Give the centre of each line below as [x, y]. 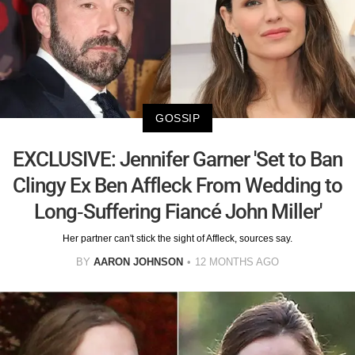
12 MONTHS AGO [237, 262]
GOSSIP [177, 118]
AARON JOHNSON [138, 262]
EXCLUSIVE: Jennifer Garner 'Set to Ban [177, 160]
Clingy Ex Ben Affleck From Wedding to [177, 186]
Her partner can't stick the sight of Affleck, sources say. [177, 239]
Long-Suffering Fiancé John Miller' [177, 212]
